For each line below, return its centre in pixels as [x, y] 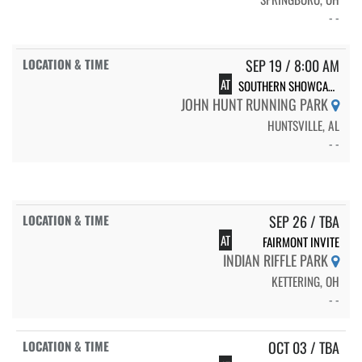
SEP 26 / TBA [304, 222]
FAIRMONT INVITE [301, 242]
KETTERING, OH [305, 282]
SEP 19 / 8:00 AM [293, 66]
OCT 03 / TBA [304, 348]
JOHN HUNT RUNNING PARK [256, 105]
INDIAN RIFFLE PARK [277, 261]
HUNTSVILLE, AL [303, 126]
